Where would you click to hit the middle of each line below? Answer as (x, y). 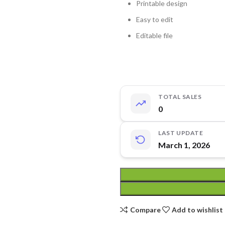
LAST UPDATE (181, 133)
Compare (145, 209)
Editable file (154, 35)
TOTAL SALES (180, 97)
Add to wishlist (198, 209)
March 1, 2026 (184, 145)
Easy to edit (155, 19)
